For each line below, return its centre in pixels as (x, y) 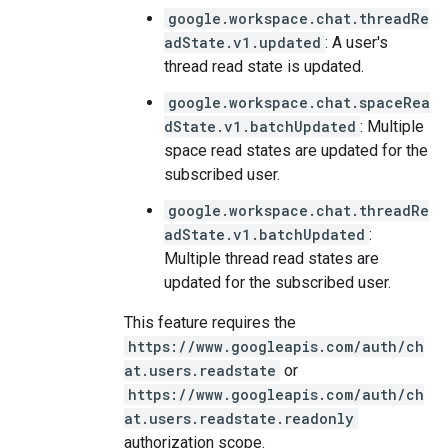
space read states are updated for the (296, 150)
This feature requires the (210, 322)
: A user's (356, 42)
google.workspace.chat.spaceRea (299, 102)
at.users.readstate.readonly (239, 418)
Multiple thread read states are (271, 258)
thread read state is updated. (264, 66)
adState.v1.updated (242, 42)
